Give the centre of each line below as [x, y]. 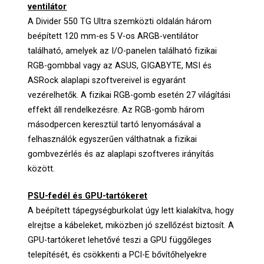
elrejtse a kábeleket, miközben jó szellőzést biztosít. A [131, 226]
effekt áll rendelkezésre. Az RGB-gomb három [116, 110]
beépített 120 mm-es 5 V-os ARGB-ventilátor [113, 36]
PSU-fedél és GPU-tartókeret [88, 196]
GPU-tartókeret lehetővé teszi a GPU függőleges [120, 240]
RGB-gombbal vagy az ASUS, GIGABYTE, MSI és [120, 65]
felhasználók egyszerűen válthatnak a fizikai [113, 139]
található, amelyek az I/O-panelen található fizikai [123, 51]
